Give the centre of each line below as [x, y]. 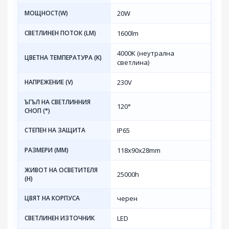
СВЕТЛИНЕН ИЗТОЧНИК [60, 218]
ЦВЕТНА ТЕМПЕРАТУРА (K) [63, 58]
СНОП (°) [37, 111]
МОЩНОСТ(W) [46, 13]
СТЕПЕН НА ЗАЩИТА [55, 130]
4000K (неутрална [146, 53]
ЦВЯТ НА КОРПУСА [52, 198]
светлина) [133, 63]
